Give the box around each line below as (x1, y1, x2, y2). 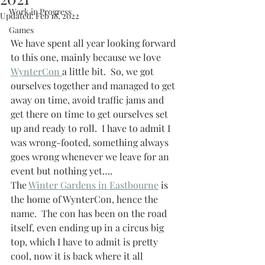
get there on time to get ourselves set (11, 108, 170, 121)
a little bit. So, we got (62, 65, 156, 78)
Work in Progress (9, 6, 72, 18)
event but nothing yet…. (11, 164, 112, 177)
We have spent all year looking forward (11, 37, 178, 50)
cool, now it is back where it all (11, 250, 146, 263)
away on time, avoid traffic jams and (11, 93, 166, 106)
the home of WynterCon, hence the (11, 193, 160, 206)
